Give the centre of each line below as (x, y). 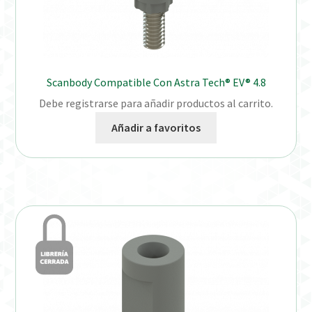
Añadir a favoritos (156, 128)
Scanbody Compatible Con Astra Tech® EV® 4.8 (156, 82)
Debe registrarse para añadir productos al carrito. (156, 103)
